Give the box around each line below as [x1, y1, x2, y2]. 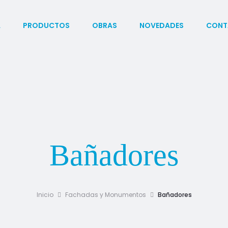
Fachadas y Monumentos [65, 190, 146, 199]
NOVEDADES [139, 20, 184, 31]
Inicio [36, 190, 53, 199]
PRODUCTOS [22, 20, 70, 31]
